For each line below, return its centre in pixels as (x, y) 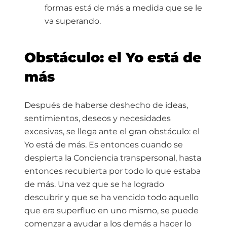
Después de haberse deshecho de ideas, (106, 105)
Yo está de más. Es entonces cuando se (104, 145)
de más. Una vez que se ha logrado (94, 184)
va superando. (73, 21)
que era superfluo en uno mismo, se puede (111, 211)
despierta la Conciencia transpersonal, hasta (113, 158)
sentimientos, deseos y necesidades (98, 119)
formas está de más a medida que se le (123, 8)
